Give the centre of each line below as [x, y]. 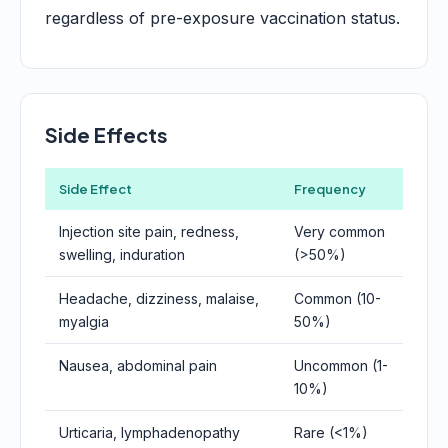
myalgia [84, 321]
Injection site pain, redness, [149, 231]
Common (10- [337, 298]
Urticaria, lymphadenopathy [149, 432]
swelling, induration [122, 254]
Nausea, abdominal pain [138, 365]
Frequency [330, 189]
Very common [339, 231]
